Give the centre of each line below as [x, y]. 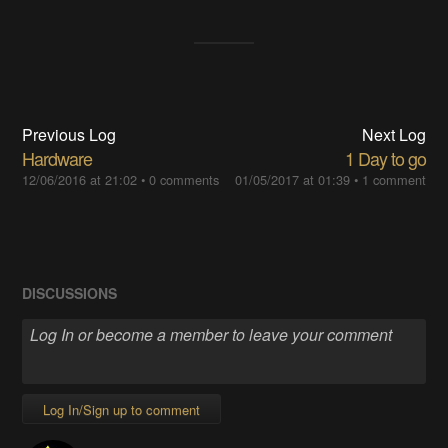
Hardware [57, 157]
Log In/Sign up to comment [122, 410]
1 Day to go [385, 157]
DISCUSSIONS [70, 292]
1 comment [393, 179]
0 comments [184, 179]
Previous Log [69, 134]
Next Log [393, 134]
